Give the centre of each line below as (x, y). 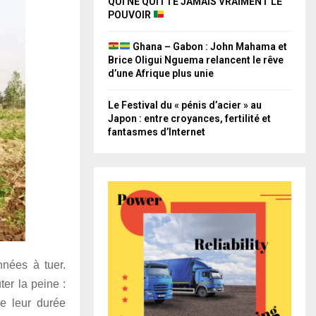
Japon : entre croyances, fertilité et (189, 118)
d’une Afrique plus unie (161, 73)
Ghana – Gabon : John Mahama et (208, 46)
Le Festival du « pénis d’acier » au (185, 105)
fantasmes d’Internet (157, 132)
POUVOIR (130, 14)
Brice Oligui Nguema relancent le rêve (196, 60)
